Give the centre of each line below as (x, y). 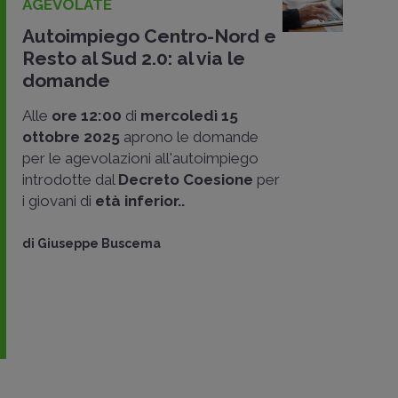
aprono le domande (189, 137)
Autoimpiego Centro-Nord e (149, 36)
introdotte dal (70, 179)
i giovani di (59, 201)
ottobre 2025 (71, 137)
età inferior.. (140, 201)
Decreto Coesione (186, 179)
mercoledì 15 (187, 115)
